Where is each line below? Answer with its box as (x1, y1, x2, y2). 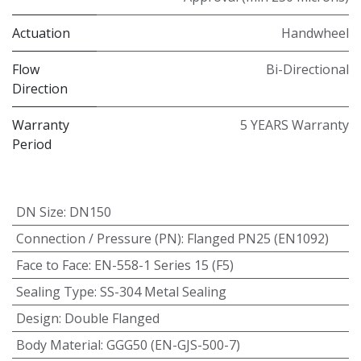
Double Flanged (64, 309, 160, 327)
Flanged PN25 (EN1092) (186, 229, 329, 247)
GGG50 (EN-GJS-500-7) (106, 335, 240, 354)
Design (15, 309, 59, 327)
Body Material (15, 335, 101, 354)
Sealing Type (15, 282, 94, 301)
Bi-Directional (266, 60, 349, 78)
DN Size (15, 202, 64, 221)
